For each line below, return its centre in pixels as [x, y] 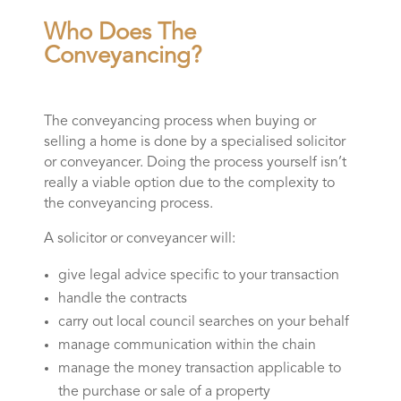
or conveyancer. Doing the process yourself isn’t [195, 162]
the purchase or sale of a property [164, 392]
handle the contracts [122, 299]
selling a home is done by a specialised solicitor [194, 142]
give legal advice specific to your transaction [198, 275]
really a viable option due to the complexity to [189, 183]
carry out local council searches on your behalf [203, 322]
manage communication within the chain [187, 345]
